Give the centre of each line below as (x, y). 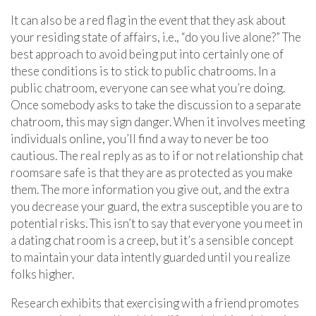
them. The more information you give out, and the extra (150, 189)
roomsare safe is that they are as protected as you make (152, 172)
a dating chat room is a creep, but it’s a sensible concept (152, 240)
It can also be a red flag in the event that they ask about (148, 20)
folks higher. (42, 274)
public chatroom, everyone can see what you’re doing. (148, 87)
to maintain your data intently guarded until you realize (151, 257)
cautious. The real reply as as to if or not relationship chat (157, 155)
